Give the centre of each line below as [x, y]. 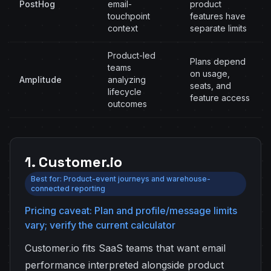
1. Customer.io [73, 162]
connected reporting [68, 188]
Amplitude [41, 80]
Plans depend [218, 61]
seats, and [211, 86]
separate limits [218, 28]
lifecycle [125, 92]
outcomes [127, 104]
